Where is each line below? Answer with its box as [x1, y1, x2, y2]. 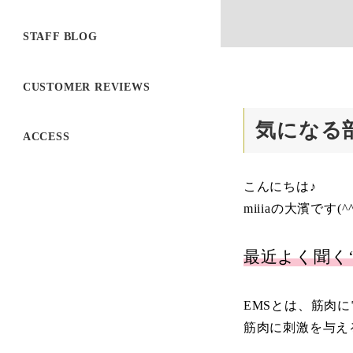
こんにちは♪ [243, 179, 317, 193]
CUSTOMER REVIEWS [22, 80, 150, 93]
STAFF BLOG [22, 30, 98, 43]
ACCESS [22, 130, 70, 143]
